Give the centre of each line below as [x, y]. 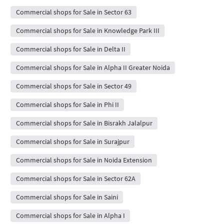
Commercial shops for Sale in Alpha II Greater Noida [93, 68]
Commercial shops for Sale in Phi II [67, 105]
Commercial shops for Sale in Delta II [70, 49]
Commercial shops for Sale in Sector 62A [75, 179]
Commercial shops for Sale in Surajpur [72, 142]
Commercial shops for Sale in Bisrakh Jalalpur [84, 123]
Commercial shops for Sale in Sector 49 [73, 86]
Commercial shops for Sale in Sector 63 [73, 12]
